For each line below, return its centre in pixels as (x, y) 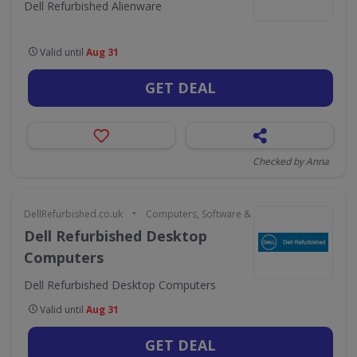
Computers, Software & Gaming (217, 214)
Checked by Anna (291, 161)
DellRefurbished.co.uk (73, 214)
